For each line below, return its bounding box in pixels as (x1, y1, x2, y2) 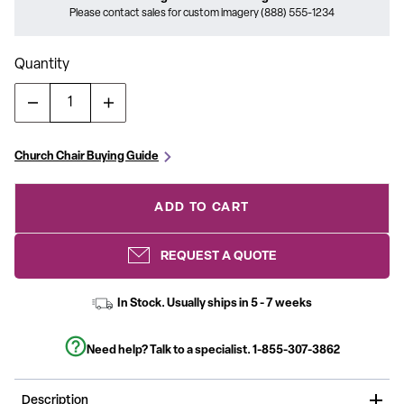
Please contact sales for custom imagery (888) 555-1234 (69, 8, 335, 19)
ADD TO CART (154, 201, 250, 215)
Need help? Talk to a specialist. (86, 344, 252, 356)
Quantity (14, 58, 69, 72)
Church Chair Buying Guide (14, 151, 159, 162)
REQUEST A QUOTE (160, 249, 277, 263)
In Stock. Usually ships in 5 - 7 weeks (117, 298, 312, 309)
